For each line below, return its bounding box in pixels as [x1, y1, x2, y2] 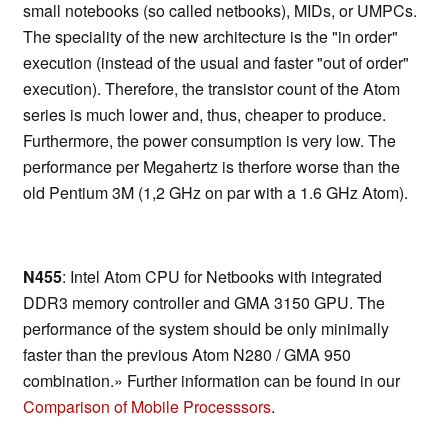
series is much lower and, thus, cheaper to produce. [23, 103, 386, 127]
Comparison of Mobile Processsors [23, 395, 271, 419]
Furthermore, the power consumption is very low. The [23, 129, 396, 153]
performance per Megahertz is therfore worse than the [23, 155, 400, 179]
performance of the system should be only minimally [23, 317, 389, 341]
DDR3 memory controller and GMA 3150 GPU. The [23, 291, 385, 315]
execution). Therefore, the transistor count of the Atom [23, 77, 400, 101]
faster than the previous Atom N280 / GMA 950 [23, 343, 351, 367]
